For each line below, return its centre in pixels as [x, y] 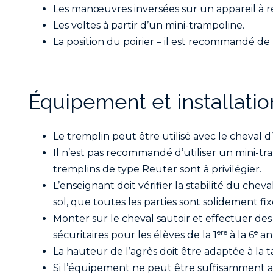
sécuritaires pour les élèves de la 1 [135, 235]
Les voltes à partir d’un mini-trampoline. [149, 26]
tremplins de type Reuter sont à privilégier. [157, 169]
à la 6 [241, 235]
